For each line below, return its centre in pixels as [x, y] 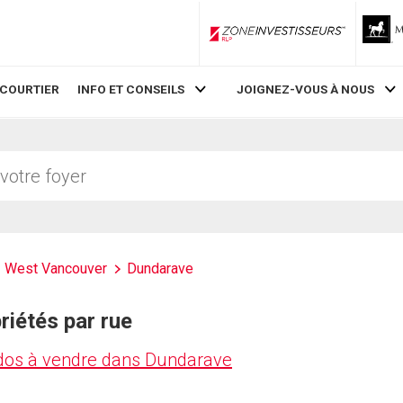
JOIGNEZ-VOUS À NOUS [305, 90]
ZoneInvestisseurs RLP [338, 40]
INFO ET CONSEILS [131, 90]
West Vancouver [56, 269]
